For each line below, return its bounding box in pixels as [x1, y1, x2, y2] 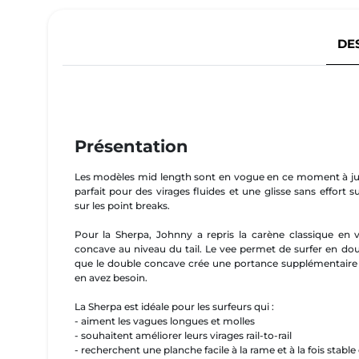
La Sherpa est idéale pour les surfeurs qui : [74, 301, 274, 313]
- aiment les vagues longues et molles [74, 315, 255, 328]
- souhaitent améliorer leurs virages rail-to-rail [74, 329, 292, 342]
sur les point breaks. [74, 200, 170, 212]
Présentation [74, 135, 188, 156]
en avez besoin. [74, 272, 147, 284]
